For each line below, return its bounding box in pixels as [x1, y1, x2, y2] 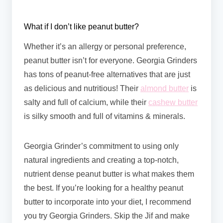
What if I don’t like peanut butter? [24, 22, 141, 31]
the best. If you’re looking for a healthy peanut [24, 183, 183, 192]
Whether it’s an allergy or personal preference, [24, 42, 186, 51]
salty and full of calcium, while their [24, 98, 148, 107]
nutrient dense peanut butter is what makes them [24, 169, 194, 178]
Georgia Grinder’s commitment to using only [24, 141, 179, 150]
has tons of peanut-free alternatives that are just [24, 70, 190, 79]
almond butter [140, 84, 189, 93]
